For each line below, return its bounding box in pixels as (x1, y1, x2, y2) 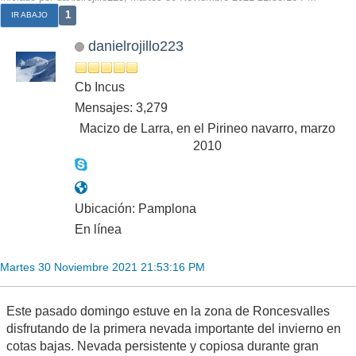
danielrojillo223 (87, 37, 184, 55)
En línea (75, 222, 122, 237)
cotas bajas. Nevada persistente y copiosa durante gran (6, 339, 319, 354)
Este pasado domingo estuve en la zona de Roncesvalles (6, 304, 330, 319)
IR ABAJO (11, 10, 48, 20)
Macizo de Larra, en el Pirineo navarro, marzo (79, 122, 335, 136)
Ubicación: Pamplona (75, 202, 196, 216)
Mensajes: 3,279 (75, 101, 168, 115)
